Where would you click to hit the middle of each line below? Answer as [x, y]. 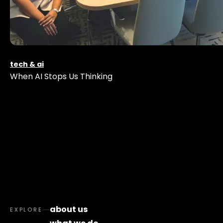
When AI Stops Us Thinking [61, 76]
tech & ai [27, 64]
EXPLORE [26, 210]
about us [69, 209]
